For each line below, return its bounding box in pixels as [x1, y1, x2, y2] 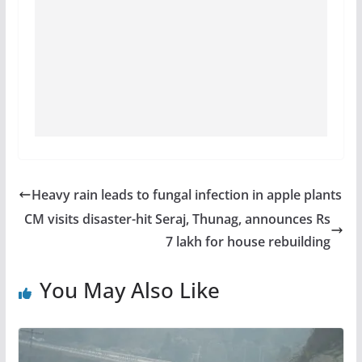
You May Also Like [39, 275, 220, 305]
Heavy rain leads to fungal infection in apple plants [31, 185, 342, 204]
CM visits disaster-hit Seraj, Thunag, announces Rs [24, 209, 331, 228]
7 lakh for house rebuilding [166, 232, 331, 250]
